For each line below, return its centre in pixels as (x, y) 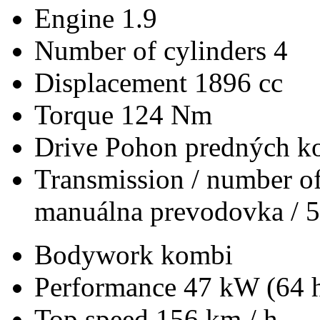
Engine (78, 18)
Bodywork (97, 254)
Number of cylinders (154, 50)
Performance (109, 286)
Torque (77, 114)
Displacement (114, 82)
